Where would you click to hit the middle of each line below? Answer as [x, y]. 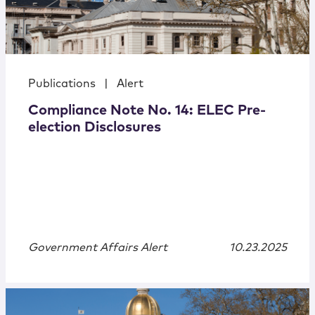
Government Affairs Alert [98, 248]
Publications [62, 84]
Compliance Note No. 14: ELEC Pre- [147, 111]
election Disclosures [95, 128]
